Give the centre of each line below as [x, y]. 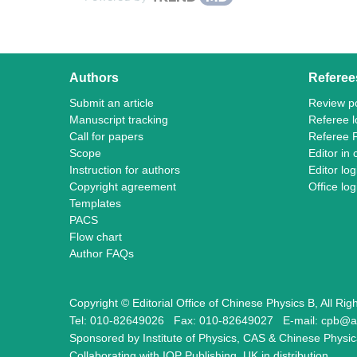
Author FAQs [102, 253]
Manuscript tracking [119, 120]
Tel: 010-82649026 [122, 320]
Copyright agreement [123, 186]
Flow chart [96, 237]
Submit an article [112, 103]
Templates [95, 203]
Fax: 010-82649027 [228, 320]
